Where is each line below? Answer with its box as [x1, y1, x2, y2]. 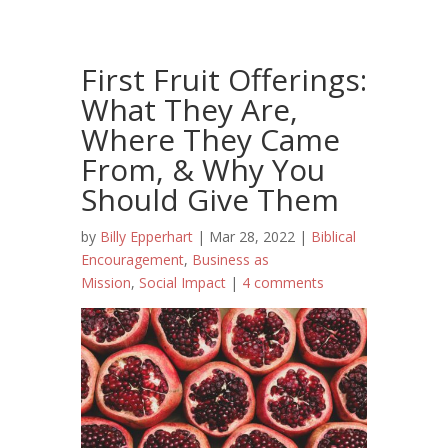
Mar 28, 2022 [208, 227, 295, 246]
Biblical [310, 227, 356, 246]
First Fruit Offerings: [80, 59, 367, 100]
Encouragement [80, 250, 184, 269]
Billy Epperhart [99, 227, 193, 246]
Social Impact [138, 273, 226, 292]
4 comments [241, 273, 324, 292]
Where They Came [80, 119, 340, 160]
